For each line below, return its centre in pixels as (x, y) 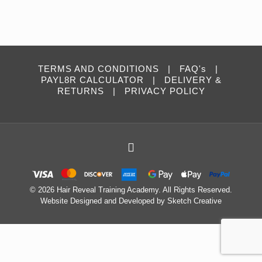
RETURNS (80, 91)
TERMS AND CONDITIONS (99, 69)
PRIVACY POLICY (165, 91)
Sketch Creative (194, 201)
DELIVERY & (193, 80)
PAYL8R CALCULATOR (92, 80)
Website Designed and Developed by (104, 201)
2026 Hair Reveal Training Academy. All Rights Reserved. (135, 190)
